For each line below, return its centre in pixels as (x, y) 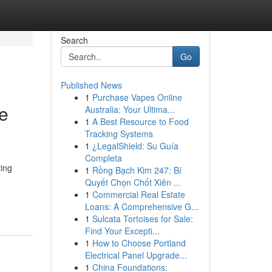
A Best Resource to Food (140, 121)
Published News (91, 85)
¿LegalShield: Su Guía (135, 146)
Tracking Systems (119, 134)
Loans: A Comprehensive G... (141, 206)
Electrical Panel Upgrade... (136, 255)
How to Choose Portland (139, 243)
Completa (103, 158)
